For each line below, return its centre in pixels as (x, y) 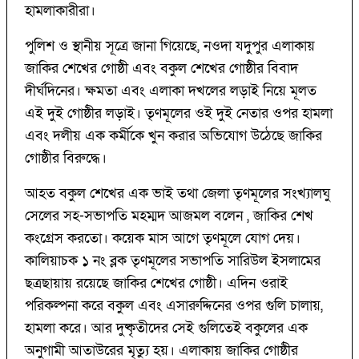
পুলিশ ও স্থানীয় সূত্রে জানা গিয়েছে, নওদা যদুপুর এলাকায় (170, 46)
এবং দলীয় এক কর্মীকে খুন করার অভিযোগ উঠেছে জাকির (173, 136)
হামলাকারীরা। (62, 11)
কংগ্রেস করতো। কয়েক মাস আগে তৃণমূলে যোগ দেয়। (163, 239)
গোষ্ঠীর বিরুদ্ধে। (68, 159)
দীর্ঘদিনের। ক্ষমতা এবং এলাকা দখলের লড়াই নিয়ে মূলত (171, 91)
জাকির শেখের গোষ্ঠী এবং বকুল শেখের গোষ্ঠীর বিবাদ (161, 69)
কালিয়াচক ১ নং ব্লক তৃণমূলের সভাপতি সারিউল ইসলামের (173, 261)
